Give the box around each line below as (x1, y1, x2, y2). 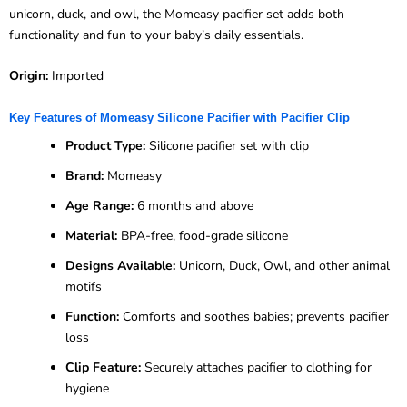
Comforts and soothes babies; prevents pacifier (119, 307, 389, 325)
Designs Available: (65, 256, 175, 274)
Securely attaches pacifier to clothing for (141, 358, 372, 376)
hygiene (65, 379, 109, 397)
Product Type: (65, 136, 145, 154)
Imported (48, 67, 104, 85)
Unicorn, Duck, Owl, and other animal (175, 256, 390, 274)
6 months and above (134, 196, 253, 214)
